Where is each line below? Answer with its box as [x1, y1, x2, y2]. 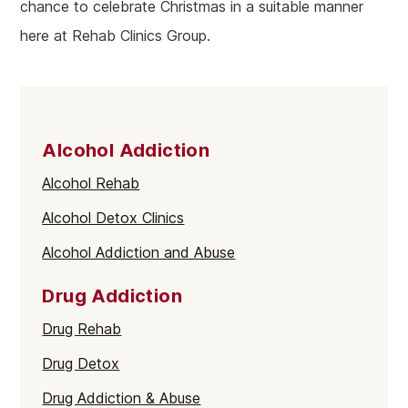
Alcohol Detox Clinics [42, 209, 185, 227]
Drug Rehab [42, 320, 122, 338]
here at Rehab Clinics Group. [20, 26, 211, 45]
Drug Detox [42, 354, 120, 372]
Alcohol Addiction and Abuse [42, 243, 236, 261]
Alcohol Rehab [42, 174, 140, 192]
